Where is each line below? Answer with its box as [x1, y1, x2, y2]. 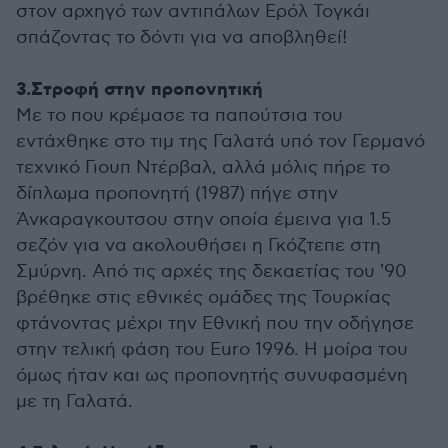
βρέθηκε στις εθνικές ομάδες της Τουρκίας [16, 287, 391, 309]
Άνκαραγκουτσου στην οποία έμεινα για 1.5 [16, 209, 391, 231]
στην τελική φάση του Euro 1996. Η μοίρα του [16, 339, 408, 361]
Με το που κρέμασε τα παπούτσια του [16, 105, 343, 127]
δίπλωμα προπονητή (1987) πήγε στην [16, 183, 338, 205]
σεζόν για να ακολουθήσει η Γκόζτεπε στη [16, 235, 381, 257]
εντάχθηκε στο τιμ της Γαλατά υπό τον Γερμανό [16, 131, 425, 153]
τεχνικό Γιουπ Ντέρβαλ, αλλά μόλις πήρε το [16, 157, 390, 179]
